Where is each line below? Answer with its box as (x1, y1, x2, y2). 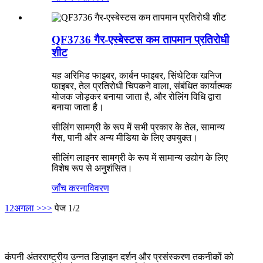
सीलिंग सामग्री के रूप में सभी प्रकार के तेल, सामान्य (52, 122, 225, 133)
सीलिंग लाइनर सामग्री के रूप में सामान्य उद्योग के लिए (52, 153, 228, 163)
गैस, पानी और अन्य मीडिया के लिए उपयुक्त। (52, 133, 198, 143)
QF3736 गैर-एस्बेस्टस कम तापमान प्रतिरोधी (52, 33, 229, 46)
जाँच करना (52, 183, 87, 194)
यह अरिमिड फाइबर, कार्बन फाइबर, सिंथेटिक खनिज (52, 70, 221, 81)
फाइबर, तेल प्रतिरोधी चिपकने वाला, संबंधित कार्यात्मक (52, 81, 232, 92)
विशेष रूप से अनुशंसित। (52, 163, 133, 174)
